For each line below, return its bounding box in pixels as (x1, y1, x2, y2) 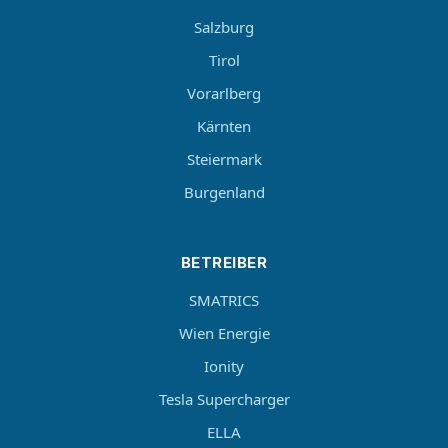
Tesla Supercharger (158, 389, 290, 409)
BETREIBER (180, 253, 268, 272)
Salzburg (194, 17, 254, 37)
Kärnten (197, 116, 251, 136)
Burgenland (183, 182, 265, 202)
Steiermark (186, 149, 262, 169)
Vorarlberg (187, 83, 261, 103)
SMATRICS (189, 290, 259, 310)
